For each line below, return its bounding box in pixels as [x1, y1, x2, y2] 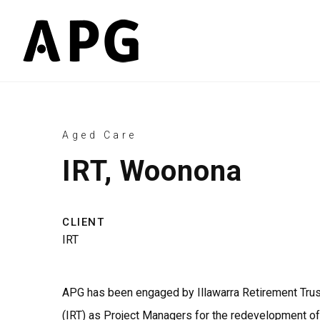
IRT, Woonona [62, 154, 242, 188]
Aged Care [62, 129, 137, 141]
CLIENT [62, 216, 105, 229]
